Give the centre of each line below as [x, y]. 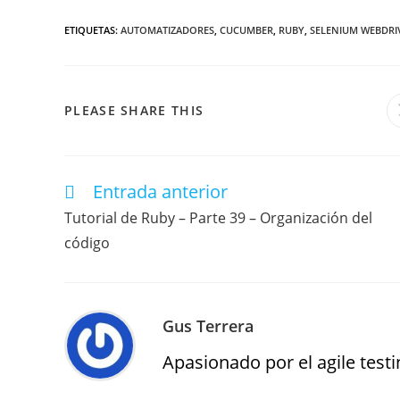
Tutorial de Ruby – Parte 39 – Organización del [218, 217]
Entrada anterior [160, 191]
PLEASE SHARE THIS [134, 110]
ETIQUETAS [90, 29]
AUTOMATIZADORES [167, 29]
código [87, 242]
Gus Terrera [208, 325]
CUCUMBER [246, 29]
